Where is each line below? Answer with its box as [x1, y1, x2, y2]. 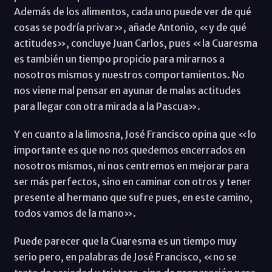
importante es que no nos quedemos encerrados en [13, 143, 245, 156]
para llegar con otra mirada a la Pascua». [13, 100, 200, 112]
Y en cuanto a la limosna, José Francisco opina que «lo [13, 127, 256, 140]
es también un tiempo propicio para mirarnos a [13, 52, 225, 65]
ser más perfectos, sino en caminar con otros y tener [13, 175, 251, 188]
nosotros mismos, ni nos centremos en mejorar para [13, 159, 249, 172]
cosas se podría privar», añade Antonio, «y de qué [13, 21, 246, 33]
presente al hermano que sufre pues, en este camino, [13, 191, 253, 203]
